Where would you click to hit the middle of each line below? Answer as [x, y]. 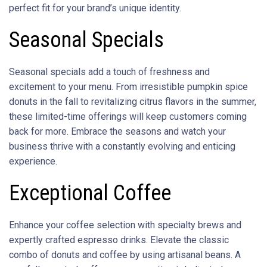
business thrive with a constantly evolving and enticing [122, 146]
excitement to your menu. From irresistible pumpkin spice [128, 86]
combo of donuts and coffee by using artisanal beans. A [125, 254]
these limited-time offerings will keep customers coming [128, 116]
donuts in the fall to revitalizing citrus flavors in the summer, [133, 101]
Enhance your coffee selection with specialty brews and [125, 225]
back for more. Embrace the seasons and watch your [117, 131]
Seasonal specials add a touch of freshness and [109, 72]
